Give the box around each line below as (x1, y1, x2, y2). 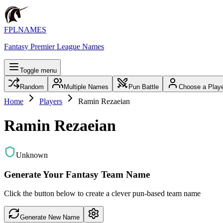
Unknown (16, 150, 48, 159)
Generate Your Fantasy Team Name (4, 169, 150, 180)
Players (39, 97, 62, 106)
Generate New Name (20, 214, 80, 222)
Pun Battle (128, 83, 159, 91)
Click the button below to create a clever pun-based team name (4, 189, 201, 198)
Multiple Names (64, 83, 109, 91)
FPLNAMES (4, 25, 46, 34)
